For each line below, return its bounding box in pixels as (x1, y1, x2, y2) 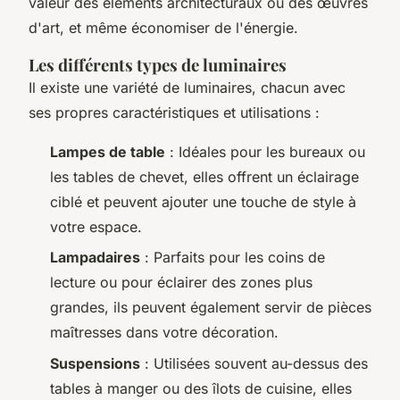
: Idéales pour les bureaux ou (165, 142, 365, 161)
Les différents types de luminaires (29, 53, 287, 76)
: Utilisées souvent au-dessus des (140, 354, 368, 372)
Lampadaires (50, 248, 140, 267)
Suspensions (50, 354, 140, 372)
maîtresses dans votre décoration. (50, 323, 279, 342)
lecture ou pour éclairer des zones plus (50, 273, 312, 292)
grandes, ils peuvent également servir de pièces (50, 298, 371, 317)
